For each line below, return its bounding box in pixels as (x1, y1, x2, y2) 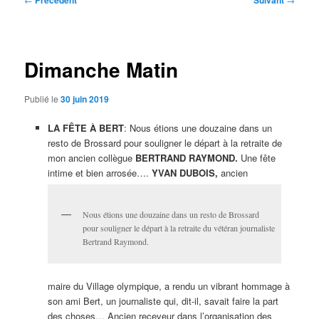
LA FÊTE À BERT (47, 121, 124, 135)
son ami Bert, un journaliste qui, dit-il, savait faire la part (47, 293, 278, 308)
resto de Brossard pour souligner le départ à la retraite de (47, 136, 282, 150)
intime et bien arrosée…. (47, 166, 152, 180)
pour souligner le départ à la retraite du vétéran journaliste (82, 221, 275, 234)
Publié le (24, 93, 61, 105)
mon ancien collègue (47, 151, 135, 165)
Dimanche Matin (24, 54, 179, 84)
